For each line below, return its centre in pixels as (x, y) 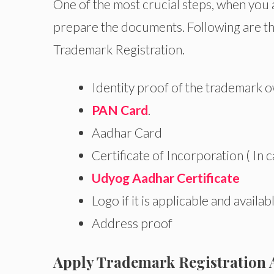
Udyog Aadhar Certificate (166, 177)
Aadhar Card (127, 132)
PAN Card (120, 109)
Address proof (132, 223)
